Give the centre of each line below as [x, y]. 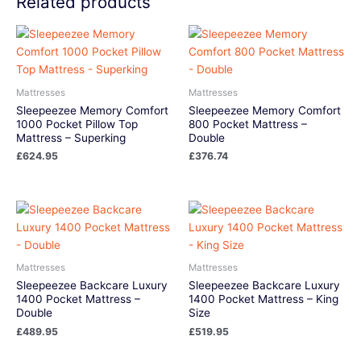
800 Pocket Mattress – [248, 124]
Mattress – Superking [71, 137]
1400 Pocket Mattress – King [263, 299]
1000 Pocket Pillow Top [77, 124]
